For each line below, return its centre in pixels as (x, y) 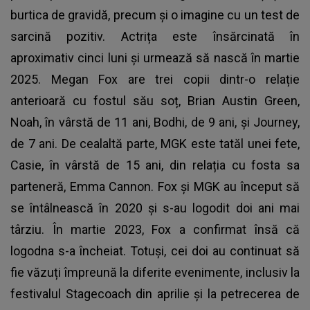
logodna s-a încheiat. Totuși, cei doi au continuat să (155, 250)
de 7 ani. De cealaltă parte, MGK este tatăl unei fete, (155, 143)
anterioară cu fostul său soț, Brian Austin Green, (155, 100)
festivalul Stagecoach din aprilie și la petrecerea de (155, 293)
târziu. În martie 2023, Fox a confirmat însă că (155, 229)
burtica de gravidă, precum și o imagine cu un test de (155, 15)
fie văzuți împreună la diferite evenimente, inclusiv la (155, 272)
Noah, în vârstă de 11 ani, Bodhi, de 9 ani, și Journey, (155, 122)
